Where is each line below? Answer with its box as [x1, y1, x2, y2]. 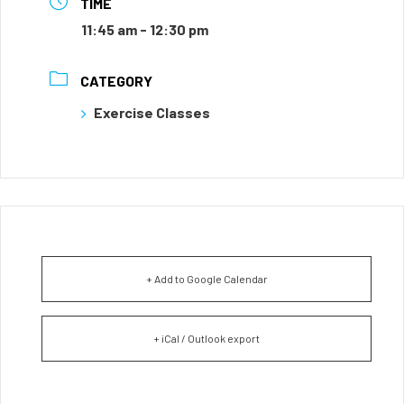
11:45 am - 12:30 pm [81, 21, 208, 38]
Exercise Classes [94, 104, 210, 121]
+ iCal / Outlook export [153, 332, 260, 344]
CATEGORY [80, 72, 152, 89]
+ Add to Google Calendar [145, 272, 268, 285]
